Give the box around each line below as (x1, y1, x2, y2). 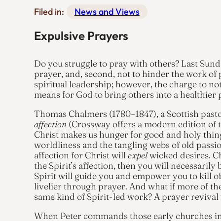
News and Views (74, 6, 140, 18)
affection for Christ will (34, 149, 128, 161)
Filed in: (34, 6, 64, 18)
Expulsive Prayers (34, 28, 128, 43)
